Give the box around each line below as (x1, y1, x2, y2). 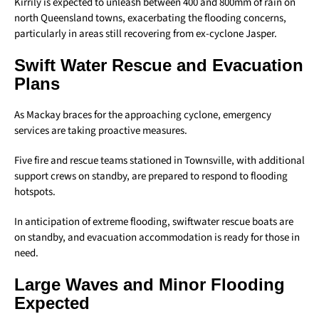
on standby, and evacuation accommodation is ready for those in (14, 229, 300, 245)
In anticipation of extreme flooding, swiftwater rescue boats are (14, 214, 293, 229)
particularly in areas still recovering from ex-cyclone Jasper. (14, 26, 277, 41)
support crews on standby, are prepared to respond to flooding (14, 168, 288, 184)
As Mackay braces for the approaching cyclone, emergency (14, 107, 271, 122)
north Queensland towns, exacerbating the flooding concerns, (14, 10, 286, 26)
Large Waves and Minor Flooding (14, 274, 285, 294)
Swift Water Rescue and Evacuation (14, 55, 303, 75)
